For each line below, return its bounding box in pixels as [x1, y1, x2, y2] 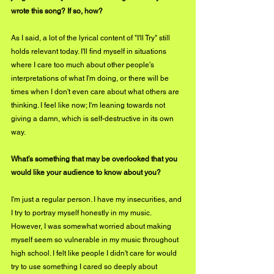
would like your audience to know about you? [11, 168, 161, 177]
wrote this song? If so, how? [11, 6, 103, 15]
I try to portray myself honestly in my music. [11, 208, 153, 217]
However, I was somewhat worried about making [11, 221, 173, 231]
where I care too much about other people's [11, 60, 156, 69]
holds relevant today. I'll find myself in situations [11, 46, 168, 56]
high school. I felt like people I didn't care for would [11, 248, 179, 257]
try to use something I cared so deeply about [11, 262, 159, 271]
